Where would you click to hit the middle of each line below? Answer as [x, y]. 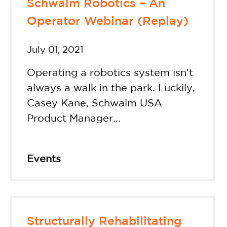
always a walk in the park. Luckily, [111, 88]
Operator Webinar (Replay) [108, 22]
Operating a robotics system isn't [110, 73]
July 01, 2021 [55, 50]
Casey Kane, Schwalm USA [94, 103]
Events [44, 159]
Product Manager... [74, 118]
